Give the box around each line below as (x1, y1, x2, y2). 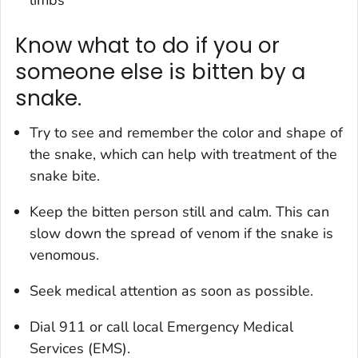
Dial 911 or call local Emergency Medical (30, 317, 293, 337)
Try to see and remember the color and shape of (30, 123, 343, 143)
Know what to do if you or (15, 30, 280, 60)
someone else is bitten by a (15, 57, 305, 86)
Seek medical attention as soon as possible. (30, 281, 313, 301)
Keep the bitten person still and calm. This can (30, 202, 329, 222)
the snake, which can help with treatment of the (30, 145, 337, 165)
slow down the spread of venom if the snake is (30, 224, 333, 244)
